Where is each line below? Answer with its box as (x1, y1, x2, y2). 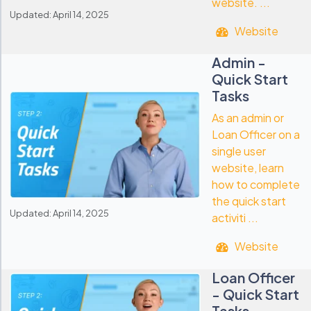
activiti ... (212, 210, 258, 225)
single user (212, 143, 266, 158)
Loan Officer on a (212, 126, 300, 142)
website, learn (212, 160, 284, 175)
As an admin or (212, 110, 284, 125)
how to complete (212, 176, 300, 192)
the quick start (212, 193, 286, 208)
